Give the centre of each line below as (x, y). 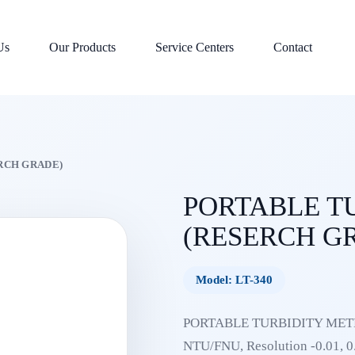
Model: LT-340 (234, 280)
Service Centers (195, 47)
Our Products (83, 47)
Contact (293, 47)
